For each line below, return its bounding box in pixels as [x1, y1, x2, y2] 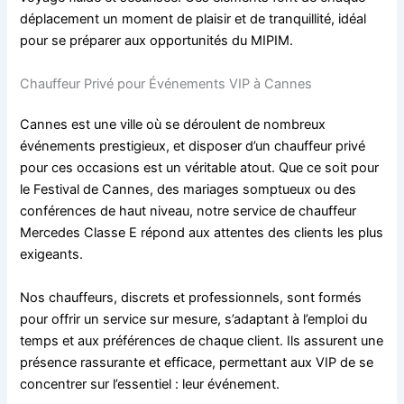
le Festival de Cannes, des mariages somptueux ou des [20, 181, 357, 198]
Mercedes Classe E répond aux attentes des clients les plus [20, 225, 384, 242]
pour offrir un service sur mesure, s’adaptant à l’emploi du [20, 310, 368, 327]
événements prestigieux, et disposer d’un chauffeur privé [20, 138, 366, 155]
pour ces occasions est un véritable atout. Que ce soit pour [20, 160, 380, 177]
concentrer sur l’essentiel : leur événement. [20, 375, 280, 392]
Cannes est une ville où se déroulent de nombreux [20, 116, 326, 133]
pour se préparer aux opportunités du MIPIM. [20, 32, 294, 50]
